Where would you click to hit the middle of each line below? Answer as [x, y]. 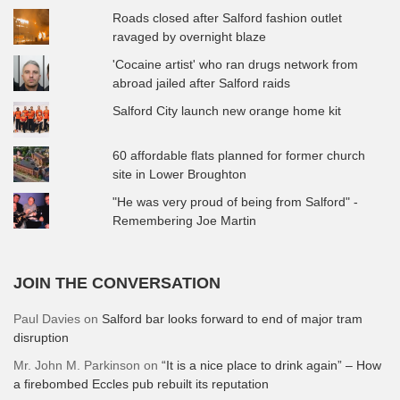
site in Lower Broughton [180, 174]
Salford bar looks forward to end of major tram [232, 318]
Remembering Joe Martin [185, 220]
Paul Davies [47, 318]
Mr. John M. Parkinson [77, 365]
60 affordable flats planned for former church [239, 155]
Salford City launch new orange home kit [227, 110]
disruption [41, 337]
